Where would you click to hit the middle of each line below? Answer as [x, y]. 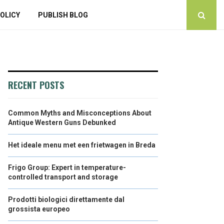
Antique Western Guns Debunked [62, 122]
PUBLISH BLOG [63, 15]
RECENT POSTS [36, 85]
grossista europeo [39, 209]
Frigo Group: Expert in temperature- [67, 167]
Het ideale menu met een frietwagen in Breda [82, 145]
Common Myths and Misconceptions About [80, 113]
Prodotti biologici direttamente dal [66, 199]
